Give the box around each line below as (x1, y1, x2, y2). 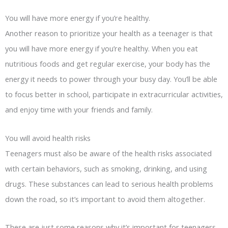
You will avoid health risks (5, 132, 91, 143)
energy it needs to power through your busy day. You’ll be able (5, 74, 217, 84)
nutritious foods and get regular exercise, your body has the (5, 59, 210, 69)
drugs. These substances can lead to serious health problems (5, 178, 213, 189)
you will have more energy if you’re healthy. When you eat (5, 43, 198, 54)
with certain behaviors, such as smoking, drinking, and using (5, 163, 207, 174)
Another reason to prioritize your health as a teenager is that (5, 28, 213, 39)
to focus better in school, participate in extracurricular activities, (5, 89, 223, 100)
